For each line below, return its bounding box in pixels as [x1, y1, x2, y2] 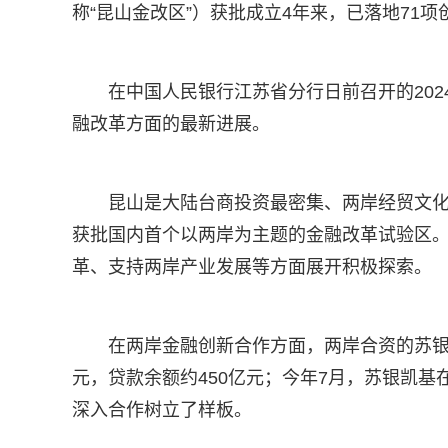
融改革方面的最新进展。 [72, 114, 270, 134]
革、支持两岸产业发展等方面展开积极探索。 [72, 257, 432, 277]
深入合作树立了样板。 [72, 400, 252, 420]
